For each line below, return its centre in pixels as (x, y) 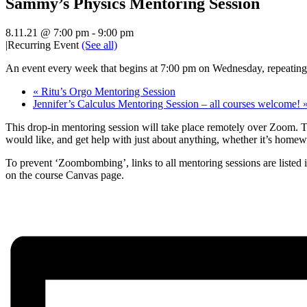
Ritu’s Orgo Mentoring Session (107, 92)
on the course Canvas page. (65, 175)
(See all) (99, 45)
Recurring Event (45, 45)
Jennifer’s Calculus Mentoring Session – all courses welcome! (168, 104)
